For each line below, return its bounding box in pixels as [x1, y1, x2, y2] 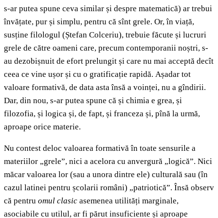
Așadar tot [155, 70, 191, 79]
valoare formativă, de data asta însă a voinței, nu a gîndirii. [4, 83, 206, 92]
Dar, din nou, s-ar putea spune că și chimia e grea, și [4, 96, 182, 106]
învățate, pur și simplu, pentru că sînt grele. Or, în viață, [4, 17, 194, 27]
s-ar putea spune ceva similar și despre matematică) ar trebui [4, 4, 212, 14]
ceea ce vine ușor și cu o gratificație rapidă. [4, 70, 153, 79]
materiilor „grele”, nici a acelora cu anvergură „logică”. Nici [4, 157, 212, 166]
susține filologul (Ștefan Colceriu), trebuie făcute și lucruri [4, 30, 206, 40]
